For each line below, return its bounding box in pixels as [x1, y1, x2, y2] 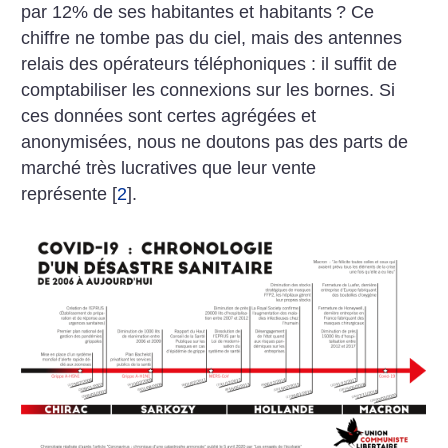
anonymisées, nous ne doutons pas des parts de [21, 132, 409, 153]
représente [21, 184, 108, 205]
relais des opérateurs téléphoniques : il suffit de [21, 54, 398, 75]
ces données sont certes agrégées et [21, 106, 317, 127]
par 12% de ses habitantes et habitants [21, 2, 333, 23]
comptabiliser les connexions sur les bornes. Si [21, 80, 396, 101]
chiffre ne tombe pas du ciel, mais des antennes [21, 28, 403, 49]
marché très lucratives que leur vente [21, 158, 317, 179]
